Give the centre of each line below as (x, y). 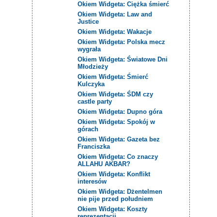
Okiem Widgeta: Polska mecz (122, 42)
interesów (92, 181)
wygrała (89, 49)
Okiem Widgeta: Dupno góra (120, 111)
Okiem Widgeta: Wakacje (115, 31)
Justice (88, 21)
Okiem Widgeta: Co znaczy (118, 156)
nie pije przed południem (116, 199)
